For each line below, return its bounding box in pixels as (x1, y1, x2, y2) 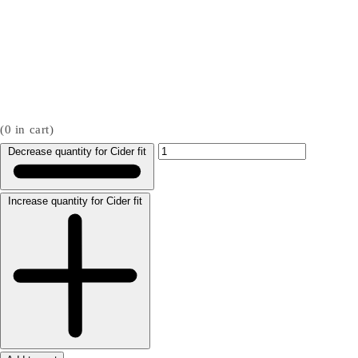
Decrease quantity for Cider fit (8, 145, 146, 158)
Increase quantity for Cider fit (8, 195, 142, 208)
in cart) (11, 123, 54, 137)
